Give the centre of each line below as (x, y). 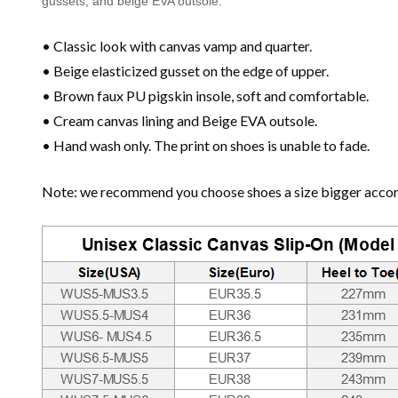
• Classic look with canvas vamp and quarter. (177, 46)
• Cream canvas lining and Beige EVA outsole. (179, 121)
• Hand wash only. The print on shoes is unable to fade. (206, 146)
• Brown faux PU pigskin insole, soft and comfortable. (205, 96)
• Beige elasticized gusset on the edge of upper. (185, 71)
